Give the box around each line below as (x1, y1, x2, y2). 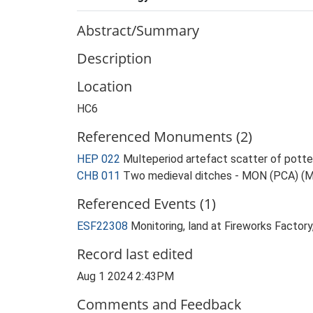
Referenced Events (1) (77, 194, 216, 213)
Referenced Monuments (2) (77, 127, 252, 146)
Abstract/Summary (77, 21, 199, 40)
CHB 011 (77, 169, 120, 182)
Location (77, 77, 132, 96)
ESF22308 (77, 219, 131, 233)
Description (77, 49, 152, 68)
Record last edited (77, 245, 193, 263)
